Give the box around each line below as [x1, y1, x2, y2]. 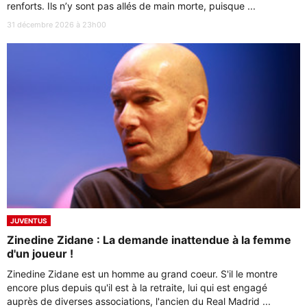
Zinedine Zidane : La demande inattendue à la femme [7, 233, 291, 247]
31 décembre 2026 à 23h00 [7, 20, 106, 30]
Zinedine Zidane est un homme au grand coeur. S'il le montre [7, 268, 278, 280]
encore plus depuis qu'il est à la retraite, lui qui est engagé [7, 282, 267, 293]
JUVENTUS [10, 217, 47, 225]
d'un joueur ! [7, 247, 73, 260]
